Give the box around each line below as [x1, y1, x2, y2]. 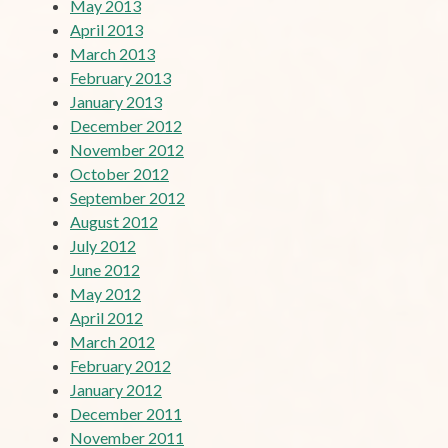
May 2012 [70, 283, 141, 303]
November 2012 [70, 139, 184, 159]
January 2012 [70, 379, 162, 399]
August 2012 [70, 211, 158, 231]
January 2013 [70, 91, 162, 111]
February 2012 [70, 355, 171, 375]
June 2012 [70, 259, 140, 279]
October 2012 [70, 163, 169, 183]
